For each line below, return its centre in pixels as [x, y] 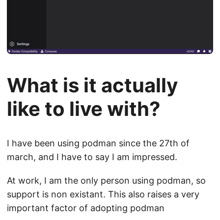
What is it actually [92, 85]
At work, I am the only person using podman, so [106, 180]
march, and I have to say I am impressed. [92, 157]
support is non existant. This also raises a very [103, 194]
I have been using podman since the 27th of [98, 143]
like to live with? [84, 109]
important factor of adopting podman [86, 208]
